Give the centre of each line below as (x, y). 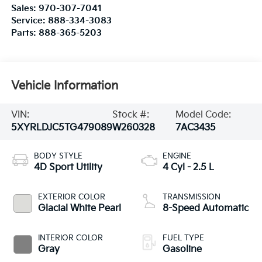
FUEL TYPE (183, 238)
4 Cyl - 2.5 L (188, 167)
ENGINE (177, 156)
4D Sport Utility (68, 167)
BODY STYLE (58, 156)
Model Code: (203, 115)
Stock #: (130, 115)
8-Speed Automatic (206, 208)
